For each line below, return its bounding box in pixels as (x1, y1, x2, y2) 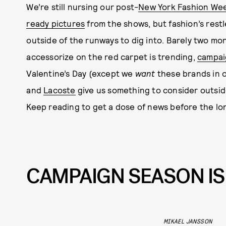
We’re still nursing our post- (26, 2, 139, 12)
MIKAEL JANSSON (163, 217, 212, 225)
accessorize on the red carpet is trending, (26, 51, 197, 62)
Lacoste (43, 85, 76, 95)
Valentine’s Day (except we (26, 68, 135, 78)
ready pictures (26, 18, 85, 28)
